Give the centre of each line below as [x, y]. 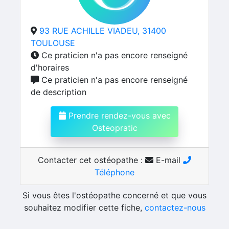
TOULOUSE [53, 43]
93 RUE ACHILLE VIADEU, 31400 [103, 31]
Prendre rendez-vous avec [118, 116]
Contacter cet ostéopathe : [91, 160]
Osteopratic [114, 128]
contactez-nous [175, 208]
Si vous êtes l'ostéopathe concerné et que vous [114, 195]
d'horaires [50, 67]
